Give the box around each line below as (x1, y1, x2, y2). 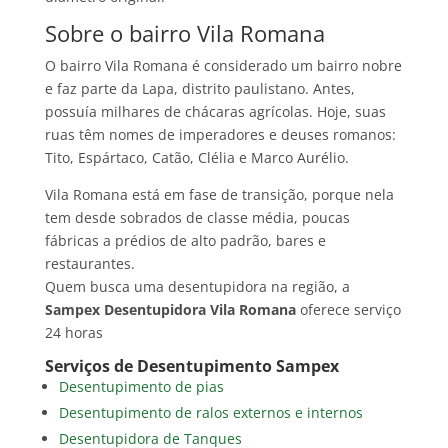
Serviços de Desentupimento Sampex (44, 355, 339, 378)
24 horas (44, 323, 103, 343)
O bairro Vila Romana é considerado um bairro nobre (44, 56, 402, 76)
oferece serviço (295, 300, 401, 320)
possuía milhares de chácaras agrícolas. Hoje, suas (44, 102, 386, 122)
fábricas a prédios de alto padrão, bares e (44, 231, 326, 251)
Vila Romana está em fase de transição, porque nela (44, 185, 394, 205)
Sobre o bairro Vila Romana (44, 18, 325, 49)
